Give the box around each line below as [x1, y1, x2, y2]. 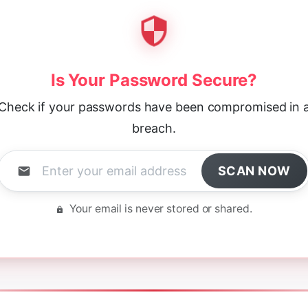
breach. [132, 121, 176, 135]
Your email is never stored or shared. [67, 202, 252, 215]
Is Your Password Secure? [50, 70, 258, 90]
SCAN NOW [217, 164, 291, 178]
